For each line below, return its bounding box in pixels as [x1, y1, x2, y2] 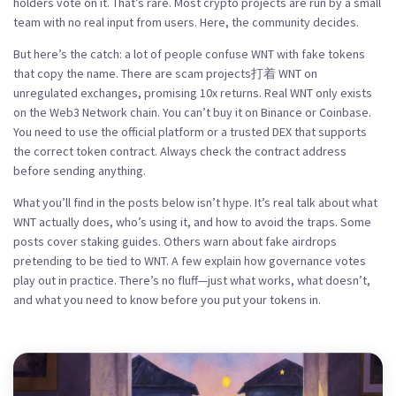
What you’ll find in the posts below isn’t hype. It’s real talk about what [13, 194, 377, 210]
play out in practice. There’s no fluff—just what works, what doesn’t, [13, 272, 370, 288]
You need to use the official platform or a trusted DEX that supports [13, 124, 367, 140]
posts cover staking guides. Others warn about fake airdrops [13, 233, 337, 249]
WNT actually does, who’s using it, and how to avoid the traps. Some [13, 214, 371, 230]
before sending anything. [13, 163, 146, 179]
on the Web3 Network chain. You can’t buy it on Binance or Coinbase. [13, 104, 371, 120]
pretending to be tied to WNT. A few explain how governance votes [13, 253, 366, 269]
